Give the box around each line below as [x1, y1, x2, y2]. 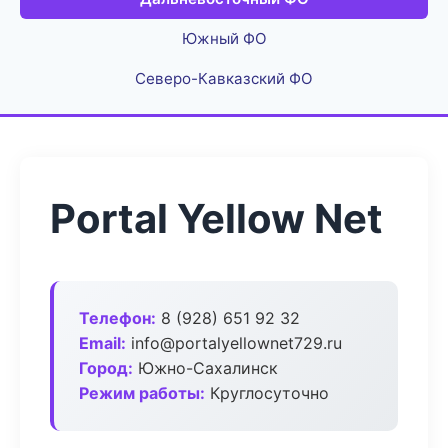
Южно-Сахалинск [133, 358, 278, 378]
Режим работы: [79, 383, 205, 403]
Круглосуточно [205, 383, 329, 403]
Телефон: [79, 308, 156, 328]
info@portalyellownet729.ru [126, 333, 342, 353]
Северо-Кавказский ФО [135, 69, 313, 88]
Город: [79, 358, 133, 378]
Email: [79, 333, 126, 353]
